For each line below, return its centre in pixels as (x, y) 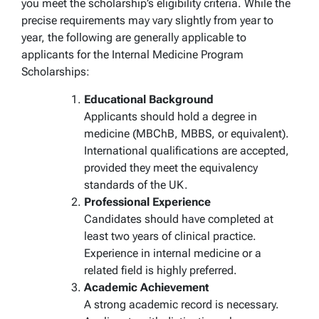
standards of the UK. (136, 184)
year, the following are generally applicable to (134, 37)
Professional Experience (147, 202)
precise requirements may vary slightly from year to (147, 20)
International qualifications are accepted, (187, 150)
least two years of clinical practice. (170, 236)
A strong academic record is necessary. (182, 304)
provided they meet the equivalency (171, 167)
